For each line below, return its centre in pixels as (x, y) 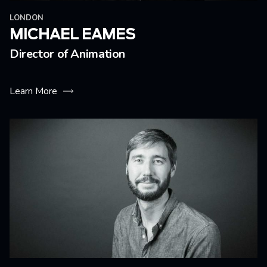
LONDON (27, 18)
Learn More (33, 91)
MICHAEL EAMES (72, 35)
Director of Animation (68, 54)
